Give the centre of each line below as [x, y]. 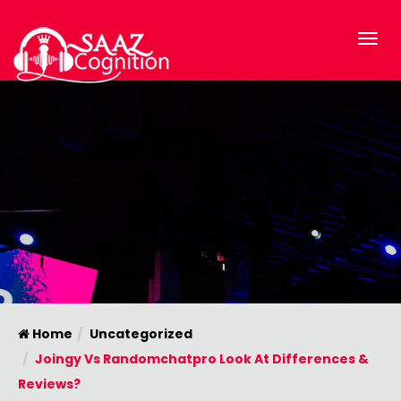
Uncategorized [141, 334]
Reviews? [49, 384]
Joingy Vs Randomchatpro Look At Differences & [202, 359]
